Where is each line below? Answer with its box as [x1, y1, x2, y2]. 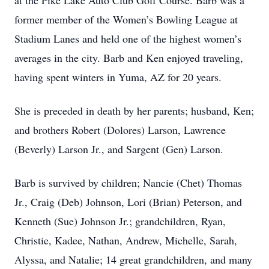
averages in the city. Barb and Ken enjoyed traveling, [14, 50, 243, 65]
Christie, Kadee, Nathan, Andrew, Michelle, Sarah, [14, 233, 237, 247]
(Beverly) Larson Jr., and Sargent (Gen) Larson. [14, 142, 223, 156]
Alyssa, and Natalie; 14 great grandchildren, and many [14, 252, 252, 267]
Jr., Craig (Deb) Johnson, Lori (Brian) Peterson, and [14, 195, 242, 209]
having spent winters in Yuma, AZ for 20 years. [14, 70, 222, 84]
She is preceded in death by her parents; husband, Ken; [14, 103, 254, 118]
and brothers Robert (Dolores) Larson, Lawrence [14, 122, 226, 137]
